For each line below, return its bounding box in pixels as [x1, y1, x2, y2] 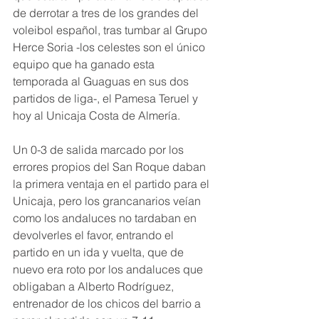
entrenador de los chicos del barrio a [13, 296, 204, 311]
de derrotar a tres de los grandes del [13, 6, 202, 21]
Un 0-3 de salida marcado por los [13, 142, 187, 157]
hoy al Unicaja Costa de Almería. [13, 108, 180, 123]
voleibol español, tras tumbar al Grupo [13, 23, 210, 38]
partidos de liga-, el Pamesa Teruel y [13, 91, 201, 106]
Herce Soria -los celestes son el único [13, 40, 208, 55]
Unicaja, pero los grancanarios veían [13, 194, 204, 209]
